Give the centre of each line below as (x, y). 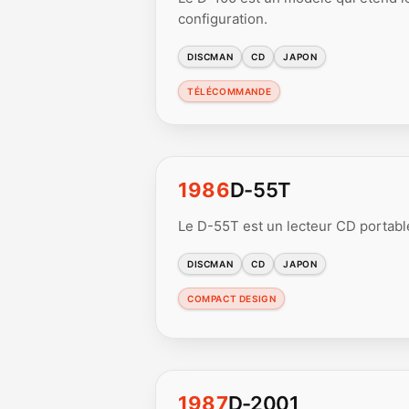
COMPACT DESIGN (232, 299)
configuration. (223, 19)
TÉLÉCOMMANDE (230, 91)
